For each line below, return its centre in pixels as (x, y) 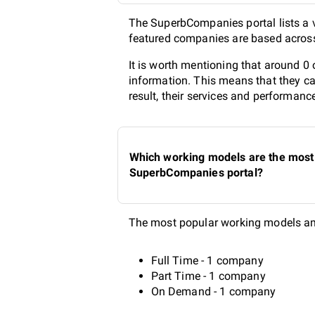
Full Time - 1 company (207, 260)
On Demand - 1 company (213, 291)
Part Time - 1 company (208, 276)
